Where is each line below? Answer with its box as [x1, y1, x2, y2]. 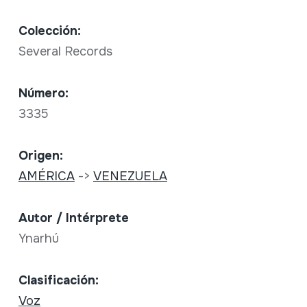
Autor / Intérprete [18, 210, 129, 226]
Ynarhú [18, 231, 62, 247]
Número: [18, 86, 69, 101]
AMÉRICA [18, 169, 75, 184]
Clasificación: [18, 273, 99, 288]
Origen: [18, 148, 63, 164]
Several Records [18, 44, 116, 60]
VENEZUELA [93, 169, 167, 184]
